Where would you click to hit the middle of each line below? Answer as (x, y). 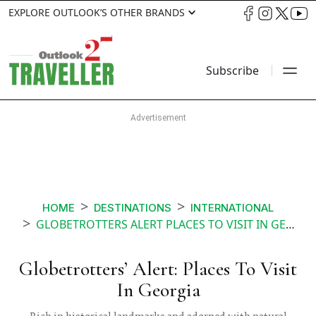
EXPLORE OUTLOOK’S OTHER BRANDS (97, 12)
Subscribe (232, 71)
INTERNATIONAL (232, 208)
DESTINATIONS (133, 208)
